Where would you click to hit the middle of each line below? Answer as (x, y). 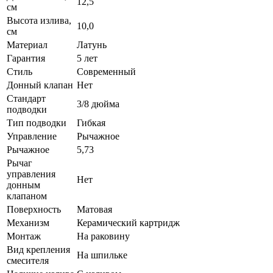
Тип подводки (37, 122)
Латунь (92, 44)
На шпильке (102, 255)
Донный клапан (40, 85)
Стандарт (26, 98)
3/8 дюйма (98, 104)
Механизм (28, 222)
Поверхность (34, 209)
